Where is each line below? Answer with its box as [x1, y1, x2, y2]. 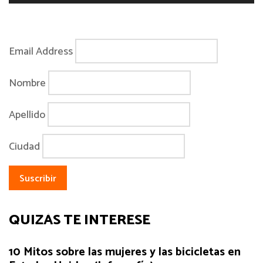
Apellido [9, 106, 45, 124]
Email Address [9, 42, 73, 60]
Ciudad [9, 137, 40, 156]
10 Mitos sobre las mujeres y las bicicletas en [9, 242, 241, 262]
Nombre [9, 74, 46, 92]
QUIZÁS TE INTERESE [9, 209, 150, 232]
